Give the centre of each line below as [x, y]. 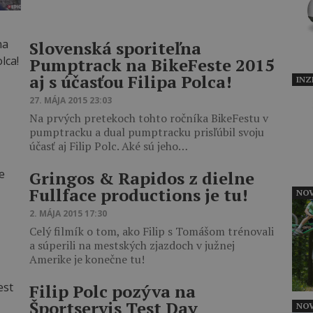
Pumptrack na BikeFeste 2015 [152, 65]
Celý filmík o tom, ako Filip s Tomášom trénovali [152, 231]
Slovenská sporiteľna [115, 48]
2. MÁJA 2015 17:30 [68, 213]
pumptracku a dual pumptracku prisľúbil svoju [147, 132]
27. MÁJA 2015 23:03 [71, 100]
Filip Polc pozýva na [112, 291]
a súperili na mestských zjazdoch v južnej [132, 245]
